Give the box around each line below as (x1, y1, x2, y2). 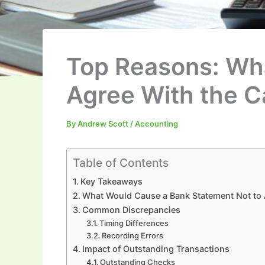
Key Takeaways (80, 176, 143, 186)
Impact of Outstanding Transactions (82, 243, 230, 254)
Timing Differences (99, 218, 169, 228)
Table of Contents (73, 156, 169, 170)
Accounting (135, 118, 178, 128)
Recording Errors (102, 230, 164, 240)
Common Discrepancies (82, 204, 180, 215)
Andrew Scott (77, 118, 130, 128)
